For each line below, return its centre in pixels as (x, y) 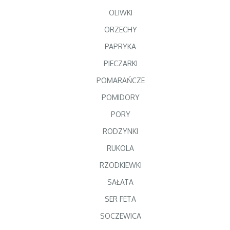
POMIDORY (120, 98)
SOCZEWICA (120, 216)
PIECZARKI (120, 64)
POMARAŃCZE (120, 81)
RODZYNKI (120, 131)
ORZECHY (120, 30)
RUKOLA (120, 148)
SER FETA (120, 199)
